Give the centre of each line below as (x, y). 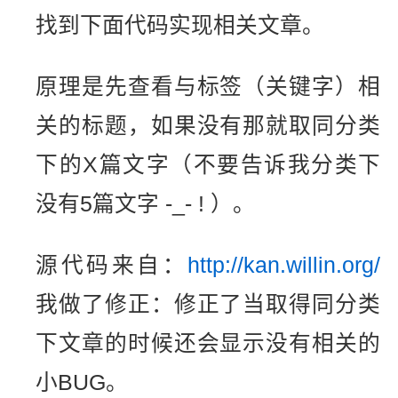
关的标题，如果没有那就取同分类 (208, 125)
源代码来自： (111, 265)
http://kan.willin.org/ (284, 265)
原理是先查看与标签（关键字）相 (208, 86)
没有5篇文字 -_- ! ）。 (145, 203)
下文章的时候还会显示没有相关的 (208, 343)
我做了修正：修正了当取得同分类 (208, 304)
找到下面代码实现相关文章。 (180, 26)
